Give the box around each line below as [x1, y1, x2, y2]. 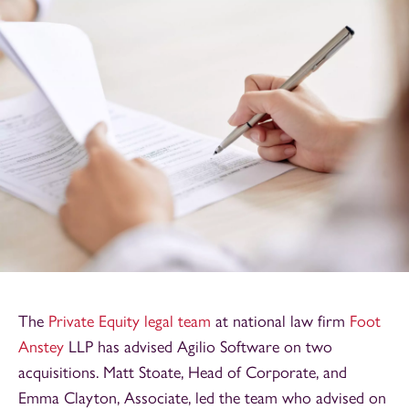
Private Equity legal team [48, 310, 211, 331]
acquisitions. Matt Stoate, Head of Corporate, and [18, 362, 347, 383]
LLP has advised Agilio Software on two [64, 336, 332, 357]
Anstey [18, 336, 64, 357]
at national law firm [211, 310, 350, 331]
